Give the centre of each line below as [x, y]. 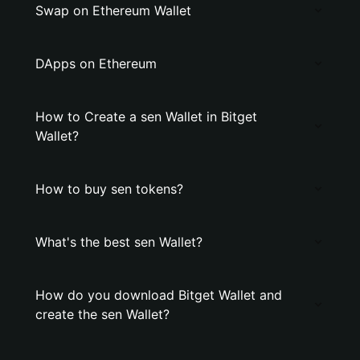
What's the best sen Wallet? [119, 242]
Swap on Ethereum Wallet [113, 10]
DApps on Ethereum [96, 63]
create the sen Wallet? [102, 314]
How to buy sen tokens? [109, 189]
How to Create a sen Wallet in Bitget [146, 117]
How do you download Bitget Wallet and [159, 295]
